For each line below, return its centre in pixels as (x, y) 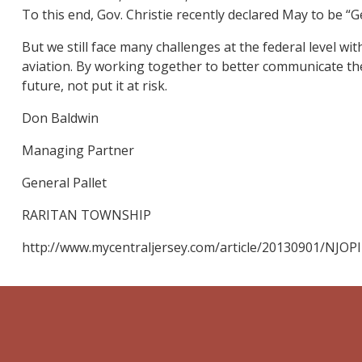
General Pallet (64, 183)
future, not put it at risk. (94, 86)
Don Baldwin (60, 118)
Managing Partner (78, 151)
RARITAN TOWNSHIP (86, 215)
